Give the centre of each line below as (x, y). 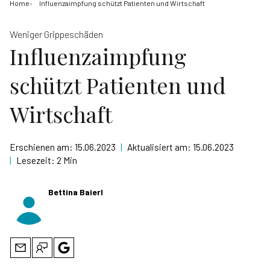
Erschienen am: (42, 147)
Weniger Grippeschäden (56, 34)
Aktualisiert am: (160, 147)
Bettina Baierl (76, 192)
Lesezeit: (36, 160)
